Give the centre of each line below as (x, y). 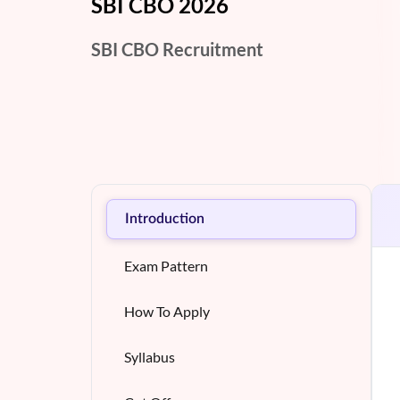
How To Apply (167, 311)
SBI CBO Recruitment (177, 49)
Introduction (165, 218)
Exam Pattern (166, 265)
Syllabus (150, 356)
